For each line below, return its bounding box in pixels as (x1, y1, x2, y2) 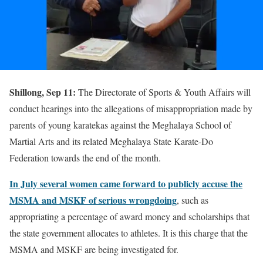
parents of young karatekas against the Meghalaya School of (9, 118, 231, 131)
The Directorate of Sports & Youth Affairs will (76, 85, 251, 98)
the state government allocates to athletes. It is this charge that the (9, 226, 248, 239)
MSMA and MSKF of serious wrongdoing (9, 193, 177, 207)
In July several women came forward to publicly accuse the (9, 176, 242, 190)
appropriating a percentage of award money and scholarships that (9, 210, 249, 222)
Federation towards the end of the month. (9, 151, 161, 164)
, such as (177, 193, 208, 206)
